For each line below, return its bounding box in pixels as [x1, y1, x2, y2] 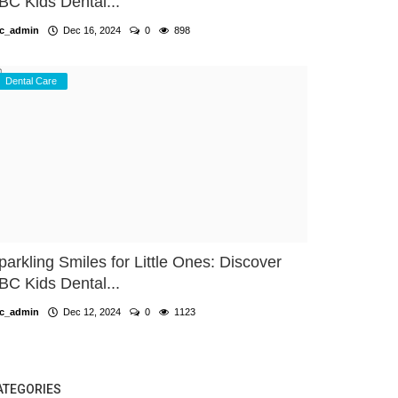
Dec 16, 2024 [58, 24, 121, 36]
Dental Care [5, 75, 57, 86]
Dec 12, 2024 [58, 306, 121, 317]
